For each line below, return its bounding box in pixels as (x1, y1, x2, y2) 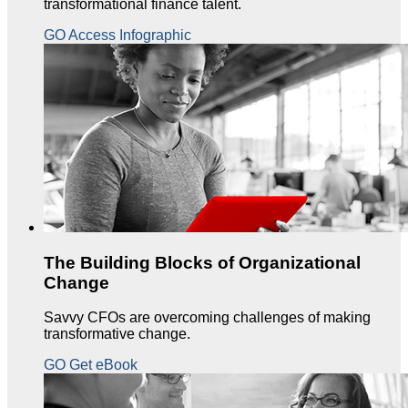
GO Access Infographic (44, 26, 191, 43)
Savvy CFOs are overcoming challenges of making (44, 310, 371, 326)
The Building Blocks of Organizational (44, 252, 361, 272)
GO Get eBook (44, 357, 138, 373)
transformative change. (44, 326, 190, 342)
